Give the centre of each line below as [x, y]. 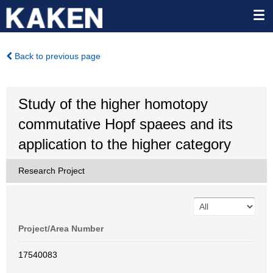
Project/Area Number [61, 229]
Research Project [51, 171]
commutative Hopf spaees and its [126, 124]
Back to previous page [56, 56]
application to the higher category [125, 144]
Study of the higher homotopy [113, 104]
